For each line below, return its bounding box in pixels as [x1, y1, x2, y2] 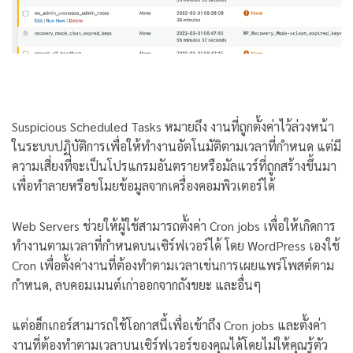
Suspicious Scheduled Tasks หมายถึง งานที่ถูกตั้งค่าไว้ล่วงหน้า [12, 118, 334, 136]
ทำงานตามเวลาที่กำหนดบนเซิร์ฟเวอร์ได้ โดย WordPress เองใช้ [12, 236, 340, 254]
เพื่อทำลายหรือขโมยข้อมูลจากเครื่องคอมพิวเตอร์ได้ [12, 177, 278, 195]
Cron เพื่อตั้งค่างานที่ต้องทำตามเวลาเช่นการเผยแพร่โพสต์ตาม [12, 256, 334, 273]
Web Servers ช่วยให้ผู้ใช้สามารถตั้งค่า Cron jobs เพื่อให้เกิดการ [12, 217, 336, 234]
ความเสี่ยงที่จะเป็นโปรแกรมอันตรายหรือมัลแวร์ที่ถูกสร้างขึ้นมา [12, 158, 336, 175]
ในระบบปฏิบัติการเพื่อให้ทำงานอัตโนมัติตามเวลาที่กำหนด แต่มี [12, 138, 341, 155]
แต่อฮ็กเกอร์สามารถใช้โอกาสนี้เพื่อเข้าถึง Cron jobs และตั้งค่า [12, 316, 326, 333]
